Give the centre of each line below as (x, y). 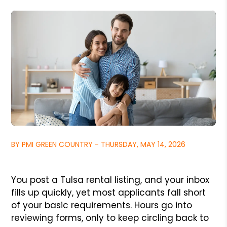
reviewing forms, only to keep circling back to (110, 218)
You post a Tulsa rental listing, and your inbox (110, 180)
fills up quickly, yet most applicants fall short (109, 192)
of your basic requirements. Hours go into (102, 205)
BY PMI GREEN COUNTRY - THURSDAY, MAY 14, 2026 (99, 144)
